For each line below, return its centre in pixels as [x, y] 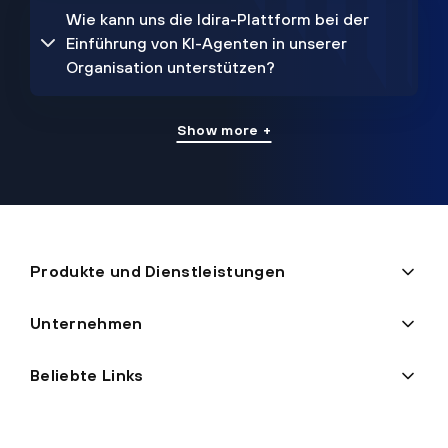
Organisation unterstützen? [170, 67]
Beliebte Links [87, 375]
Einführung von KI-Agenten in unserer [206, 43]
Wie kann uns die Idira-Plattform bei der [217, 19]
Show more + [224, 130]
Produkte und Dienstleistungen [158, 271]
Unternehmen [86, 323]
